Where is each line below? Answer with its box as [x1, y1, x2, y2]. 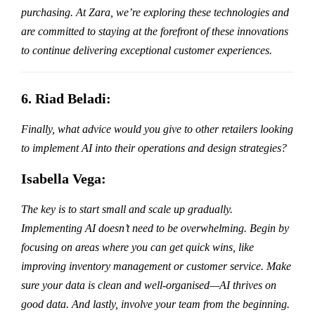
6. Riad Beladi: [21, 90, 111, 106]
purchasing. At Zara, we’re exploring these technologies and [21, 6, 289, 18]
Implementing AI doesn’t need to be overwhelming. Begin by [21, 221, 289, 234]
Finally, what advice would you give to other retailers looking [21, 122, 293, 135]
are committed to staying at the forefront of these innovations [21, 25, 288, 37]
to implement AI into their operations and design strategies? [21, 141, 287, 154]
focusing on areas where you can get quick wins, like [21, 240, 254, 253]
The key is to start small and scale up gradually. [21, 202, 233, 215]
